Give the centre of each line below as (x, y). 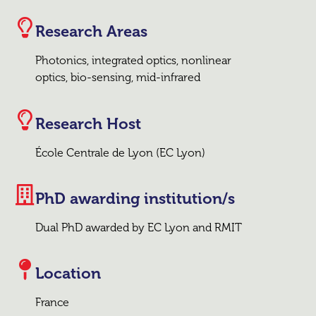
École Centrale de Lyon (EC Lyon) (121, 152)
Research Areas (92, 32)
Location (68, 274)
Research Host (89, 123)
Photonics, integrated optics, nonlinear (134, 61)
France (53, 303)
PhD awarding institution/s (135, 198)
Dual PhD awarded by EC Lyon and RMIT (139, 227)
